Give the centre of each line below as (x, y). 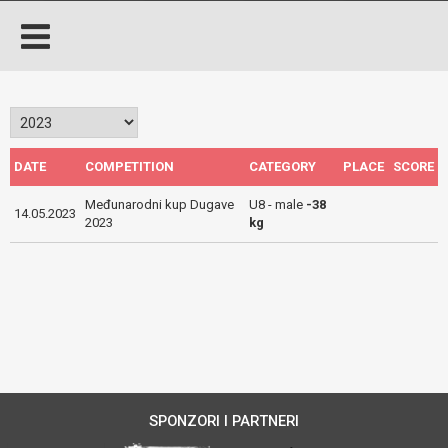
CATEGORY (283, 166)
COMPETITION (130, 166)
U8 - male (278, 204)
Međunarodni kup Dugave (160, 204)
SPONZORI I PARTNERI (224, 421)
